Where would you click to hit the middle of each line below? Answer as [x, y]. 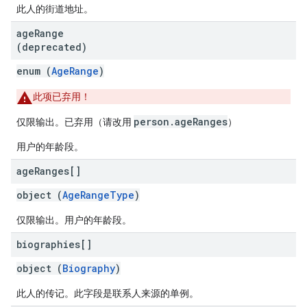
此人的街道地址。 [55, 9]
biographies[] [54, 244]
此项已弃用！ [62, 97]
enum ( [34, 71]
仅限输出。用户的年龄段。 [74, 220]
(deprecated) [52, 47]
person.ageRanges [181, 122]
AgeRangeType [98, 195]
